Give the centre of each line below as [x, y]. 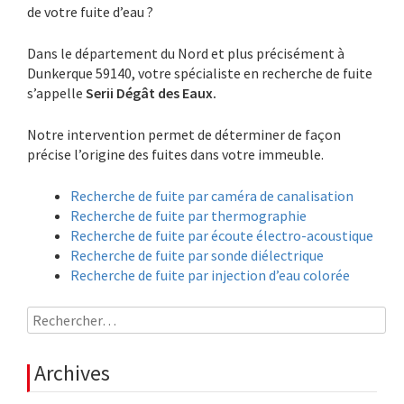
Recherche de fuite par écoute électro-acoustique [222, 235]
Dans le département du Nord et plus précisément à [186, 53]
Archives [72, 373]
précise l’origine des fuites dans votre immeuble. [175, 154]
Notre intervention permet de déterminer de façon [184, 134]
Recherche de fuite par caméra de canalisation [212, 196]
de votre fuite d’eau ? [90, 12]
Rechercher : [64, 316]
